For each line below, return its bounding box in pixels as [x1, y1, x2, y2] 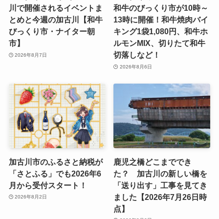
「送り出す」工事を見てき [113, 180, 208, 190]
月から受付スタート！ [8, 180, 87, 190]
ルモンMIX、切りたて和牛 [113, 39, 206, 48]
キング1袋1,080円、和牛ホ [113, 27, 208, 36]
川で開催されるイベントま [8, 3, 103, 13]
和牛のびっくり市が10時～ [113, 3, 209, 13]
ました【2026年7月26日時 [113, 192, 207, 201]
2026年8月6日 [119, 64, 152, 69]
